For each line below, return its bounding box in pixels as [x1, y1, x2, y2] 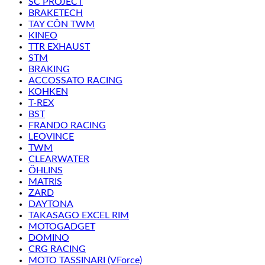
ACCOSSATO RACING [28, 75, 122, 85]
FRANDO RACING [28, 120, 106, 130]
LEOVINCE [28, 131, 74, 141]
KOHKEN [28, 86, 68, 96]
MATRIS [28, 176, 62, 186]
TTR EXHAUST [28, 41, 90, 51]
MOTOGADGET [28, 221, 95, 231]
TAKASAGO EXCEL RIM [28, 210, 129, 220]
